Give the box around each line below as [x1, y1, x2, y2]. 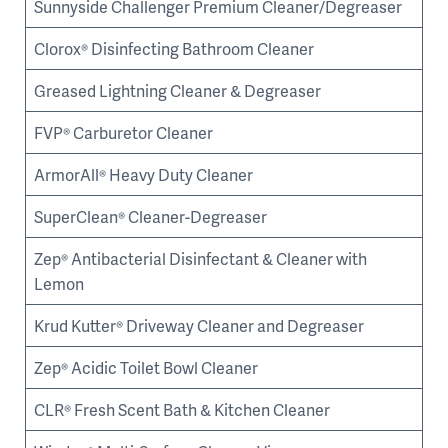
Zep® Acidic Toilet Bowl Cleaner [34, 356, 258, 379]
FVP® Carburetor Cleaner [34, 121, 213, 144]
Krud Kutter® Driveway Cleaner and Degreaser [34, 314, 364, 337]
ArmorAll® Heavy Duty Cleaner [34, 163, 253, 186]
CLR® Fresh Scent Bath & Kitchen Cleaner [34, 398, 330, 421]
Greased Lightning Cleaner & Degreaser [34, 79, 321, 102]
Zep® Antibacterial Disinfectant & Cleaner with [34, 247, 367, 270]
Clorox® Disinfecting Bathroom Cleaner [34, 37, 314, 60]
